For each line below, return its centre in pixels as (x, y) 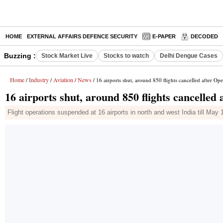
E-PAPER (164, 36)
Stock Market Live (67, 56)
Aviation (63, 80)
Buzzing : (20, 56)
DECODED (204, 36)
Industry (39, 80)
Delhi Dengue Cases (189, 56)
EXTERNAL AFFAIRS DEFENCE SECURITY (82, 36)
